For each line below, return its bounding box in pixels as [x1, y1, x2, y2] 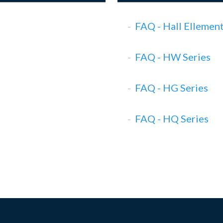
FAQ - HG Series [135, 82, 208, 94]
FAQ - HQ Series [135, 112, 209, 124]
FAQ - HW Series [135, 51, 211, 63]
